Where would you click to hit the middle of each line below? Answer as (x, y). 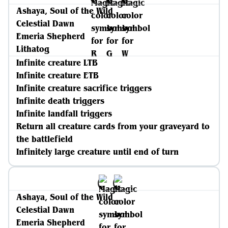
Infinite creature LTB (57, 63)
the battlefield (45, 139)
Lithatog (33, 49)
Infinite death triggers (60, 101)
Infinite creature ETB (58, 75)
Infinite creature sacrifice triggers (84, 88)
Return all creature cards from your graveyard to (113, 126)
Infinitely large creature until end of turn (97, 152)
